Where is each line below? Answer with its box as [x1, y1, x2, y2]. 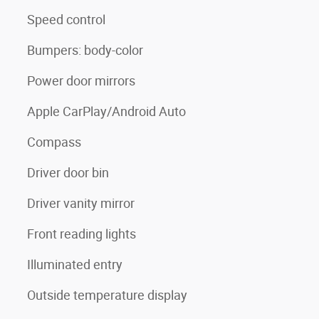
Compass [27, 135, 81, 150]
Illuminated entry [27, 257, 122, 272]
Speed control [27, 12, 105, 27]
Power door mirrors [27, 73, 135, 88]
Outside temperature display [27, 288, 187, 303]
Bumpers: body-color [27, 43, 143, 58]
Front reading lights [27, 226, 136, 241]
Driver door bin [27, 165, 109, 180]
